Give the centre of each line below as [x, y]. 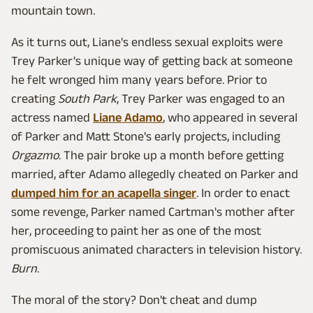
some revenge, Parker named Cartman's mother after [153, 212]
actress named [52, 118]
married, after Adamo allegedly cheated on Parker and [155, 174]
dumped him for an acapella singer [104, 193]
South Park [87, 99]
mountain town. [53, 11]
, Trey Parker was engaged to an [201, 99]
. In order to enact [243, 193]
